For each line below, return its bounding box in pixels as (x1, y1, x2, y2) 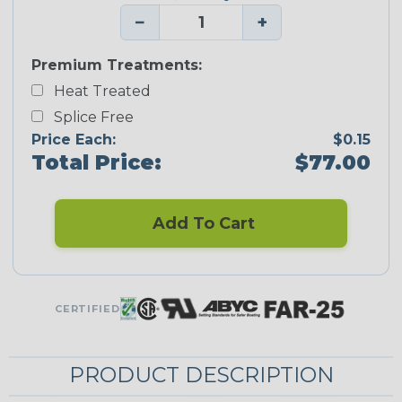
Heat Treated (43, 82, 151, 100)
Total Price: (31, 150, 162, 175)
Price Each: (31, 130, 116, 148)
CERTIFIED (54, 302, 120, 316)
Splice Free (43, 108, 141, 126)
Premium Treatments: (31, 56, 202, 74)
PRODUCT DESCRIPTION (68, 362, 334, 389)
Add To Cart (147, 214, 255, 234)
